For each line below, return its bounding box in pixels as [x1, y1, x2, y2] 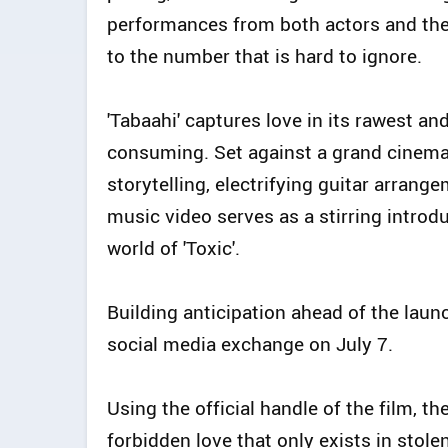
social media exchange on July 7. [107, 330, 393, 357]
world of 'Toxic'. [107, 234, 240, 261]
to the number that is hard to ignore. [107, 42, 422, 69]
